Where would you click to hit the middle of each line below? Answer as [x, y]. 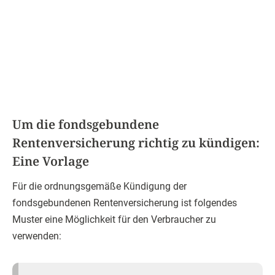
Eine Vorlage [51, 161]
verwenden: [37, 236]
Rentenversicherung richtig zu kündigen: [136, 143]
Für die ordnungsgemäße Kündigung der [99, 187]
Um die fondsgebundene [86, 125]
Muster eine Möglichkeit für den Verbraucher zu [114, 220]
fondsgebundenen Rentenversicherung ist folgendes [125, 203]
